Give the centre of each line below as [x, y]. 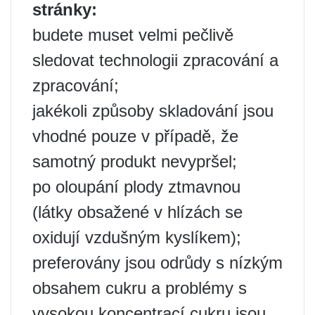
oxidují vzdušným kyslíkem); [137, 238]
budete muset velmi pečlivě [133, 35]
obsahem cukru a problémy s [140, 288]
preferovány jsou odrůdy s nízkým [157, 263]
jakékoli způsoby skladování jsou [153, 111]
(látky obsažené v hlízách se [137, 212]
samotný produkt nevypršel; [135, 162]
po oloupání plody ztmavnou [136, 187]
